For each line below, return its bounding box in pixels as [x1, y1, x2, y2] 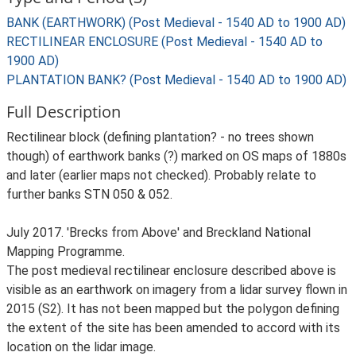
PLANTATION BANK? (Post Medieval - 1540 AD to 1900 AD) [6, 72, 346, 87]
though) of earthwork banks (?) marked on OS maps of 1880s [6, 149, 346, 164]
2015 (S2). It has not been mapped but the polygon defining [6, 301, 339, 316]
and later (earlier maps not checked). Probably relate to [6, 168, 316, 183]
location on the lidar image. [6, 339, 156, 354]
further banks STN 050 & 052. [6, 187, 172, 202]
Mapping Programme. [6, 244, 125, 259]
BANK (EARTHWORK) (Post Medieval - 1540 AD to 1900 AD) [6, 15, 346, 30]
